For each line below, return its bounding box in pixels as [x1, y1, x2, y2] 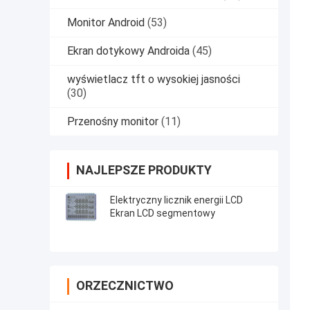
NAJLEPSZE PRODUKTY [76, 163, 212, 178]
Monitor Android [67, 16, 145, 30]
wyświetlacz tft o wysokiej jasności [67, 73, 240, 86]
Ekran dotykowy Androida [67, 44, 190, 58]
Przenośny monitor [67, 115, 158, 129]
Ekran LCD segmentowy [110, 208, 215, 219]
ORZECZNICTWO [76, 278, 174, 293]
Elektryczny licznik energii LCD [110, 194, 243, 206]
